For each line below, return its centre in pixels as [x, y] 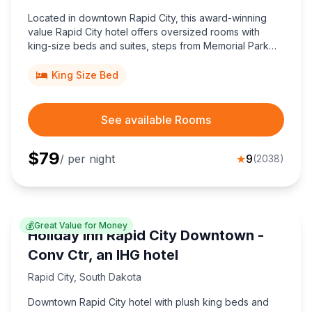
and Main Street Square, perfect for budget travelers [150, 60]
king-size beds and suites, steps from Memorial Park [148, 46]
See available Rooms [156, 120]
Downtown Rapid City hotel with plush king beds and [148, 302]
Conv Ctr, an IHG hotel [103, 255]
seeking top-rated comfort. [90, 74]
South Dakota [110, 277]
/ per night [87, 159]
